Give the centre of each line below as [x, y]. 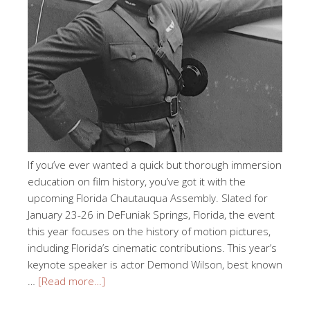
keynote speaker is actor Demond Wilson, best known [155, 264]
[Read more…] [72, 281]
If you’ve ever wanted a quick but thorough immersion [155, 164]
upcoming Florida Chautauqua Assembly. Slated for [148, 198]
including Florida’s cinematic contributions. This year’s [152, 247]
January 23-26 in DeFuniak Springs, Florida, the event [151, 214]
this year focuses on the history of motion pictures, [149, 231]
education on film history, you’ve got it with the [137, 181]
